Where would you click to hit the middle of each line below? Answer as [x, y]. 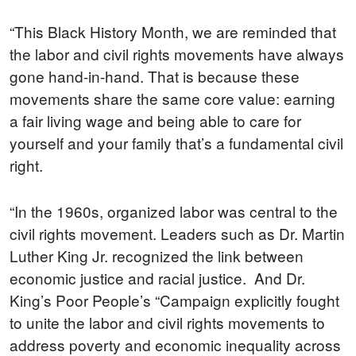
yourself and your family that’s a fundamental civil [176, 142]
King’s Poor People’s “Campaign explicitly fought [174, 300]
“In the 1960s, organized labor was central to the [174, 211]
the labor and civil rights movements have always [177, 53]
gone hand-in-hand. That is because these [155, 75]
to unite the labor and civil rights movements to [167, 322]
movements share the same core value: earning [172, 98]
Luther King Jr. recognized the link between [157, 255]
